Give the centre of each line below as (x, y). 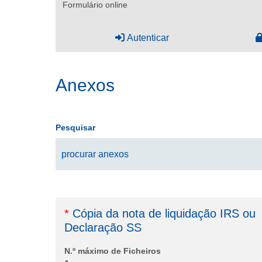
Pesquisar (75, 128)
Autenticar (148, 38)
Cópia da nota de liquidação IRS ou (162, 214)
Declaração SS (103, 228)
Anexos (85, 85)
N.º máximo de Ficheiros (113, 251)
